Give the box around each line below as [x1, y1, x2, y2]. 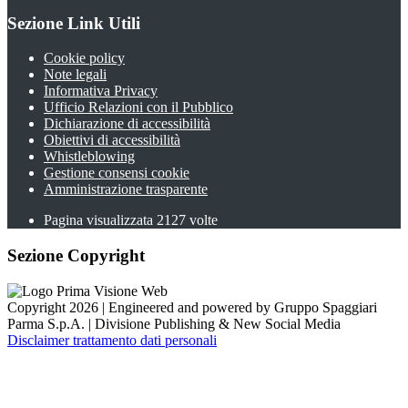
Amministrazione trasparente [44, 181, 208, 198]
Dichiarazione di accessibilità [44, 116, 210, 132]
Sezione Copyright [7, 246, 145, 266]
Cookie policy [44, 50, 125, 66]
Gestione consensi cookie [44, 165, 189, 181]
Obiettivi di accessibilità [44, 132, 180, 148]
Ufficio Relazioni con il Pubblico [44, 99, 233, 116]
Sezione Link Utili [7, 13, 140, 33]
